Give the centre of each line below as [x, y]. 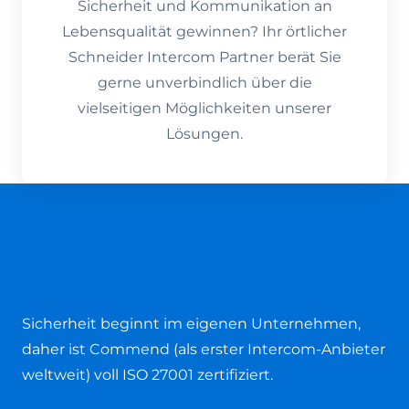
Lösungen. [204, 134]
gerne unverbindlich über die [204, 83]
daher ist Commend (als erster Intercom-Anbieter [204, 350]
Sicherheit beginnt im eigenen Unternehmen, [191, 324]
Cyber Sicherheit [117, 257]
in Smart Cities [105, 288]
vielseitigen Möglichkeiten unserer [204, 109]
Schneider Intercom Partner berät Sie [204, 58]
